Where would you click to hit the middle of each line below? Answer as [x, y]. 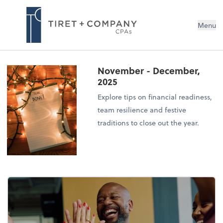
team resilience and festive [142, 110]
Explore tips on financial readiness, [155, 97]
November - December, [149, 70]
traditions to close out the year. [149, 122]
